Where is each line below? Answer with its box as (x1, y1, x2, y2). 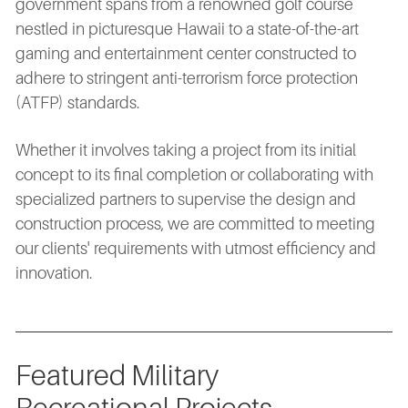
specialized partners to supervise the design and (15, 190, 356, 209)
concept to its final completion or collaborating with (15, 166, 373, 185)
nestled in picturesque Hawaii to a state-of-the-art (15, 20, 359, 39)
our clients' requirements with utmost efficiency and (15, 240, 376, 259)
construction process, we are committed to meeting (15, 215, 375, 234)
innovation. (15, 264, 92, 283)
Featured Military (15, 361, 219, 393)
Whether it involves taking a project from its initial (15, 141, 356, 160)
